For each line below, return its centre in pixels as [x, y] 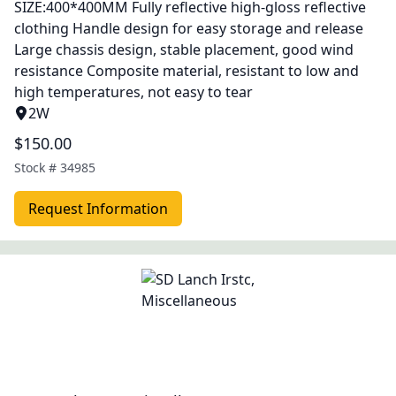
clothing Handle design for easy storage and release [189, 28]
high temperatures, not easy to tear [133, 92]
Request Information [98, 209]
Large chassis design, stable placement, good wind [184, 49]
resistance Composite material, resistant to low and [187, 71]
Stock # [37, 168]
